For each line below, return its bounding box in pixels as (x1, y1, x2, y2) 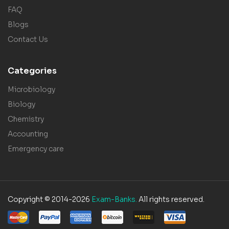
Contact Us (8, 35, 48, 44)
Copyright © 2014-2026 (8, 195, 91, 204)
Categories (8, 65, 57, 77)
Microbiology (8, 85, 55, 95)
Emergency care (8, 144, 64, 154)
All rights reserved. (137, 195, 204, 204)
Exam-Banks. (91, 195, 137, 204)
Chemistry (8, 114, 44, 124)
